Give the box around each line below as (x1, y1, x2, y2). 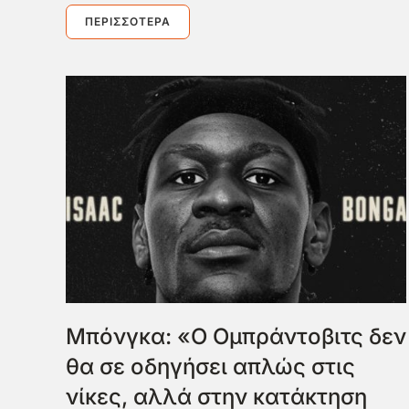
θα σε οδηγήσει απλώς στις (66, 353, 355, 381)
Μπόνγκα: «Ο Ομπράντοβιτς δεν (66, 323, 406, 351)
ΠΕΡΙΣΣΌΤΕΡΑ (85, 15, 171, 29)
